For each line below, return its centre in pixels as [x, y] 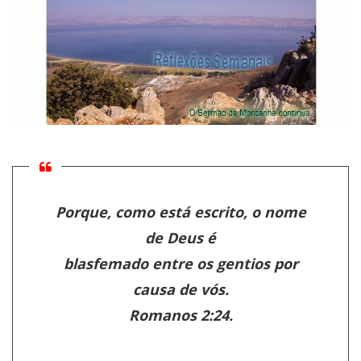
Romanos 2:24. [180, 315]
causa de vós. [180, 290]
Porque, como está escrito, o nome [180, 212]
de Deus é [180, 238]
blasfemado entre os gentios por [180, 264]
